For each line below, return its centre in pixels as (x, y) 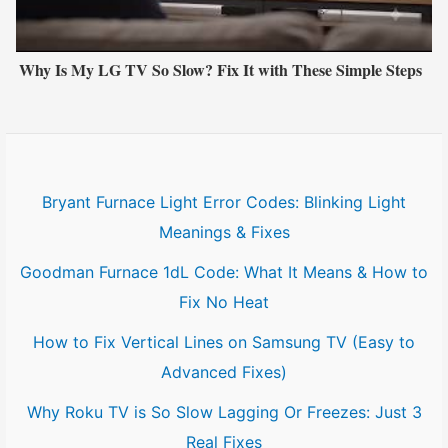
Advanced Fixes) (224, 372)
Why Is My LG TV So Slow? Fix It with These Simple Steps (220, 70)
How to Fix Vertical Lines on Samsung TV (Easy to (224, 342)
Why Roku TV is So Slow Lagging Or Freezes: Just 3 (224, 412)
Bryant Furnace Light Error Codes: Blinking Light (224, 202)
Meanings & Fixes (224, 232)
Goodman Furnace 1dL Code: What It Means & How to (224, 272)
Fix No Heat (224, 302)
